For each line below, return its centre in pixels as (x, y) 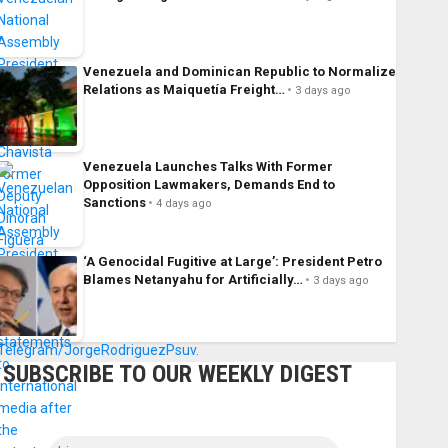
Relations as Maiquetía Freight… (183, 90)
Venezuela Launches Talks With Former (207, 167)
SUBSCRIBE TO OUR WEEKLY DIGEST (177, 374)
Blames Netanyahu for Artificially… (192, 280)
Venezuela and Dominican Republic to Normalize (239, 72)
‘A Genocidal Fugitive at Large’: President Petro (232, 262)
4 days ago (183, 204)
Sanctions (114, 203)
